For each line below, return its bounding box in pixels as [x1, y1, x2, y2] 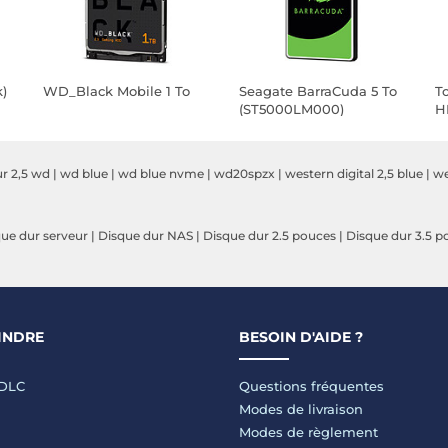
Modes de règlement [239, 424, 378, 440]
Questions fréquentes [239, 378, 384, 394]
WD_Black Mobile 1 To [43, 83, 191, 99]
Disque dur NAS [98, 228, 193, 243]
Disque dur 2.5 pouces [203, 228, 336, 243]
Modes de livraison [239, 401, 363, 417]
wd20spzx [214, 166, 275, 181]
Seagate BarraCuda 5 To [239, 83, 398, 99]
